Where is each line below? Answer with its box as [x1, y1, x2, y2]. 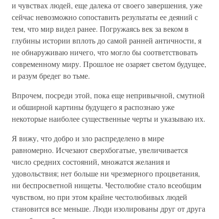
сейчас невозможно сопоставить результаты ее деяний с [12, 12, 198, 22]
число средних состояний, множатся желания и [12, 156, 170, 167]
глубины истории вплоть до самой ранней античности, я [12, 35, 201, 45]
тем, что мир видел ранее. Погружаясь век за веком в [12, 23, 189, 34]
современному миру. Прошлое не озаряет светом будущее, [12, 59, 206, 69]
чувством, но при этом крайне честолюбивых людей [12, 192, 187, 202]
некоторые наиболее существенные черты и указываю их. [12, 113, 205, 124]
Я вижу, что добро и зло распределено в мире [12, 133, 164, 143]
